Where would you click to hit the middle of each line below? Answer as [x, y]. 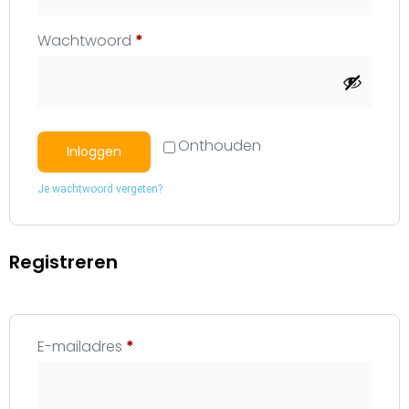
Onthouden [220, 146]
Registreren [63, 262]
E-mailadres [82, 346]
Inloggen [94, 152]
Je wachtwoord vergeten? [100, 189]
